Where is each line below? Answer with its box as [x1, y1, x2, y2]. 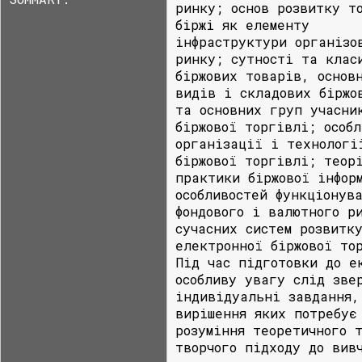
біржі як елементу [175, 16, 309, 33]
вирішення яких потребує [175, 305, 357, 322]
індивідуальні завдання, [175, 288, 360, 305]
